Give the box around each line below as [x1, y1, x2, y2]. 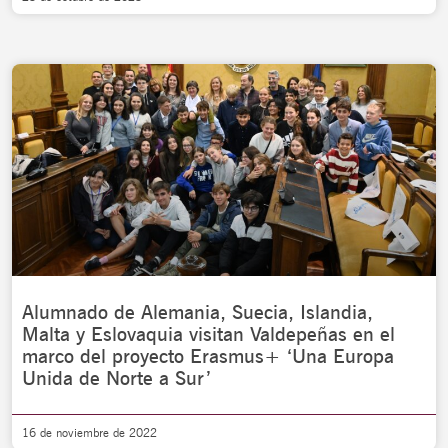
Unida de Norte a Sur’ [22, 366, 211, 390]
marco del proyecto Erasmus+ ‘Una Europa [22, 344, 394, 368]
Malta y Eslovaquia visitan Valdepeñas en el [22, 322, 395, 346]
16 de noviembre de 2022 [22, 425, 157, 440]
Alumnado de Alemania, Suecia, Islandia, [22, 300, 373, 324]
